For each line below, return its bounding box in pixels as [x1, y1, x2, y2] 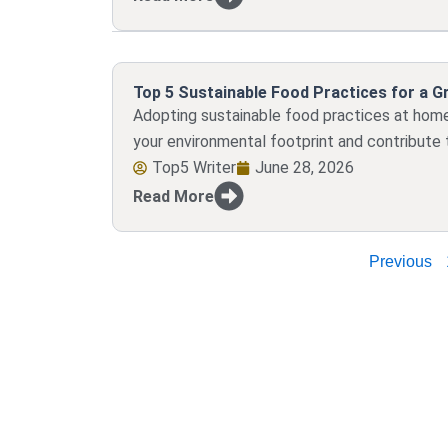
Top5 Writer [152, 158, 236, 177]
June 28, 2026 [255, 158, 354, 177]
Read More [133, 186, 214, 206]
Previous [369, 253, 433, 270]
